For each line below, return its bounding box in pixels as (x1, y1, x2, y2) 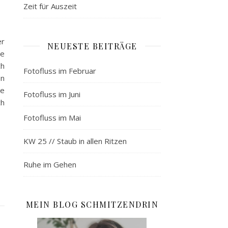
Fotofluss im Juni (23, 89, 80, 99)
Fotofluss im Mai (23, 112, 81, 123)
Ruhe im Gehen (23, 159, 76, 169)
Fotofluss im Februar (23, 65, 96, 76)
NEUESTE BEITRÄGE (47, 40, 137, 51)
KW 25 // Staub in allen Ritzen (23, 135, 127, 146)
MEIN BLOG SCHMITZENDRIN (25, 198, 159, 210)
